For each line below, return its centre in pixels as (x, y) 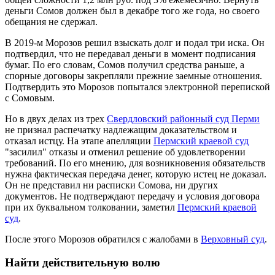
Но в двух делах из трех (56, 118)
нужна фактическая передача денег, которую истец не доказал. (136, 174)
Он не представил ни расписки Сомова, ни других (111, 185)
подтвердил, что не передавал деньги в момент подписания (130, 53)
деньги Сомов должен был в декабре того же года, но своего (132, 10)
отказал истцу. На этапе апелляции (79, 141)
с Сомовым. (31, 98)
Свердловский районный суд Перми (183, 118)
